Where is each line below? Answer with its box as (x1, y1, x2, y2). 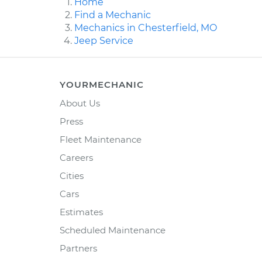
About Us (60, 98, 100, 109)
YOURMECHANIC (60, 79, 144, 91)
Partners (60, 243, 97, 254)
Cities (60, 170, 84, 182)
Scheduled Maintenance (60, 225, 166, 236)
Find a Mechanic (74, 9, 151, 21)
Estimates (60, 206, 103, 218)
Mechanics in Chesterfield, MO (74, 22, 217, 34)
